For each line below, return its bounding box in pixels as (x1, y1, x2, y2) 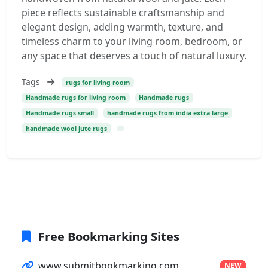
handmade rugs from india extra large (107, 109, 229, 118)
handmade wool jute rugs (25, 124, 107, 133)
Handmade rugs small (25, 109, 94, 118)
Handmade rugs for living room (25, 93, 126, 102)
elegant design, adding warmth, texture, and (22, 20, 223, 33)
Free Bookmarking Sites (35, 228, 179, 245)
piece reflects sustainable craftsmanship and (22, 6, 224, 19)
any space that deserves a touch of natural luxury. (22, 49, 246, 62)
